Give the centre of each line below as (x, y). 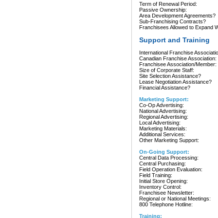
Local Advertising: (160, 123)
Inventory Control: (160, 187)
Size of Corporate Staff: (167, 70)
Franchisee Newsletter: (167, 193)
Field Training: (156, 175)
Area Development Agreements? (177, 16)
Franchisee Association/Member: (178, 64)
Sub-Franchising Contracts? (173, 21)
